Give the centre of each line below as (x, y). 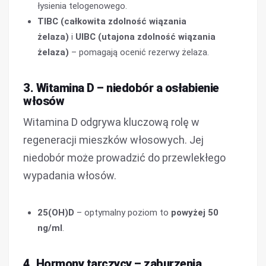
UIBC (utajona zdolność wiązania (145, 37)
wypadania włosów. (70, 175)
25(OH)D (56, 213)
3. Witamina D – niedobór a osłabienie (121, 88)
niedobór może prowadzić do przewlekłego (124, 158)
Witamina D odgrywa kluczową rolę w (111, 122)
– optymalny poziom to (123, 213)
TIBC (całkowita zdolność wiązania (112, 21)
